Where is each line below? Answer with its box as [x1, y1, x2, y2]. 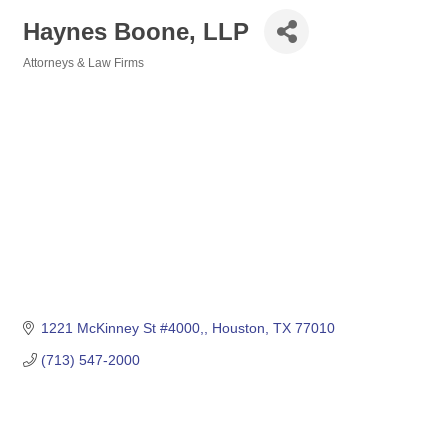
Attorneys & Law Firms [23, 56, 144, 70]
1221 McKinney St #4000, [40, 320, 204, 337]
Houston [211, 320, 265, 337]
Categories [22, 70, 85, 83]
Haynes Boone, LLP [23, 17, 249, 45]
